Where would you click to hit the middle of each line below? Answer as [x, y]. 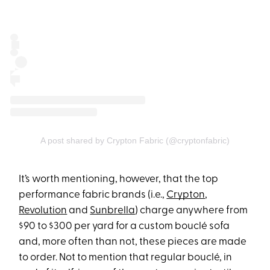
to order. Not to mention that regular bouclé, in [126, 258]
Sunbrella [113, 211]
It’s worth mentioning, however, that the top [119, 180]
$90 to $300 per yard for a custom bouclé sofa [124, 227]
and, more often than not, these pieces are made [133, 242]
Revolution [43, 211]
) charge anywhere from [192, 211]
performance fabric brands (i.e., [93, 195]
